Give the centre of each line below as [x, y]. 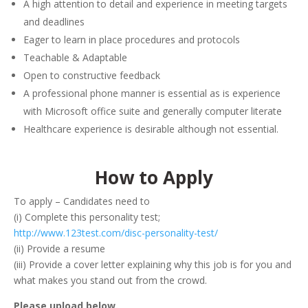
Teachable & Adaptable [75, 57]
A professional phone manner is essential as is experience [152, 93]
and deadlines [54, 22]
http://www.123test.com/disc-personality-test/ [116, 233]
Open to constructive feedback [92, 75]
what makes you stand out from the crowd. [110, 280]
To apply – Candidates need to [82, 201]
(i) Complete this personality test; [87, 217]
